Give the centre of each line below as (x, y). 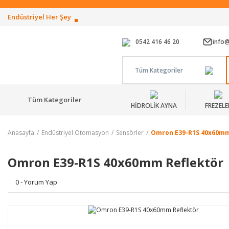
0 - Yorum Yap (36, 182)
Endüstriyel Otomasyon (75, 133)
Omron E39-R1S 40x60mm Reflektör (116, 162)
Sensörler (130, 133)
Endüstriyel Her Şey (39, 17)
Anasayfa (21, 133)
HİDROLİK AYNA (154, 106)
